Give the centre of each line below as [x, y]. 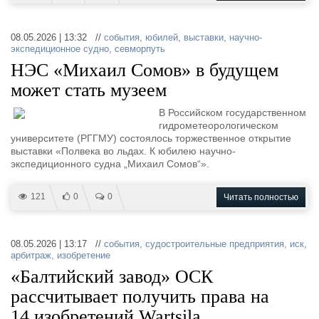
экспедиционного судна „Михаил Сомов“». [110, 164]
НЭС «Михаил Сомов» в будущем [145, 70]
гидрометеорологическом [219, 125]
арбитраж [31, 255]
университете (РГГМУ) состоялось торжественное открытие [151, 138]
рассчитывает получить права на [140, 297]
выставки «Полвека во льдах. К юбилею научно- [123, 151]
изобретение [84, 255]
